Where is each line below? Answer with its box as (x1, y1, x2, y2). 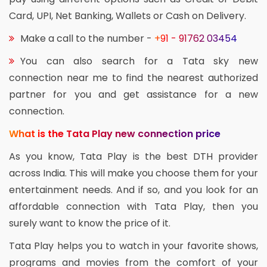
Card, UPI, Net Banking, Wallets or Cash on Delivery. (9, 8, 246, 23)
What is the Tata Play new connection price (9, 126, 221, 141)
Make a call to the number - (20, 31, 154, 45)
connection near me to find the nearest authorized (9, 70, 258, 85)
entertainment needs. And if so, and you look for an (9, 182, 258, 197)
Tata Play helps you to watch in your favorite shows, (9, 238, 258, 253)
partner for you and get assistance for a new (9, 87, 258, 101)
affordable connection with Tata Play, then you (9, 199, 258, 213)
